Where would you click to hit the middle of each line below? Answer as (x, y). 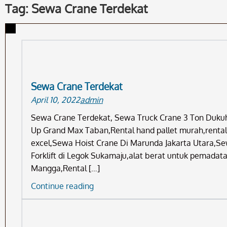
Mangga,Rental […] (65, 168)
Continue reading (62, 186)
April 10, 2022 (55, 100)
